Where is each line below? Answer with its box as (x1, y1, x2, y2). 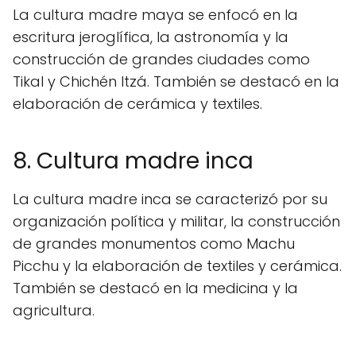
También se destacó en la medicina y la (13, 278, 298, 298)
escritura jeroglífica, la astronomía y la (13, 27, 288, 47)
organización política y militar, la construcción (13, 211, 340, 231)
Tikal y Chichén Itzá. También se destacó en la (13, 72, 339, 91)
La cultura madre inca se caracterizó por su (13, 189, 327, 209)
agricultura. (13, 300, 95, 320)
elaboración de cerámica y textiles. (13, 94, 262, 114)
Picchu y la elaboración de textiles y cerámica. (13, 256, 342, 276)
